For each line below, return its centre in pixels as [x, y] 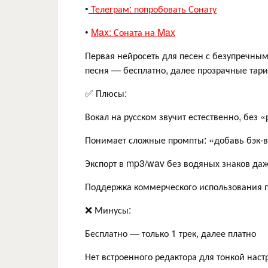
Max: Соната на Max [133, 32]
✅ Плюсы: [106, 93]
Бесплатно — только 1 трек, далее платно [170, 233]
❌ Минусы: [108, 209]
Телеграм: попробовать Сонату [153, 8]
